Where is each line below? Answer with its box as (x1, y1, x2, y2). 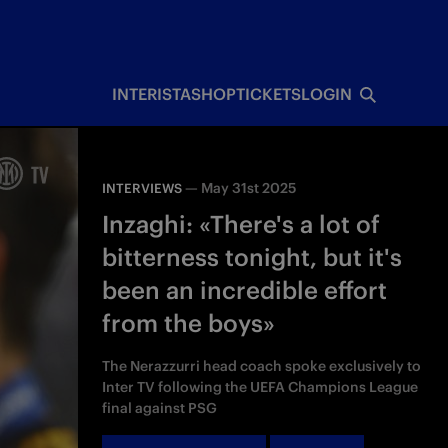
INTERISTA (111, 84, 191, 104)
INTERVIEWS (102, 180, 183, 197)
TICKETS (235, 84, 301, 104)
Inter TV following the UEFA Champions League (102, 378, 419, 396)
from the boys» (102, 308, 276, 338)
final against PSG (102, 399, 218, 417)
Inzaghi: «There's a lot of (102, 209, 381, 239)
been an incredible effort (102, 275, 388, 305)
